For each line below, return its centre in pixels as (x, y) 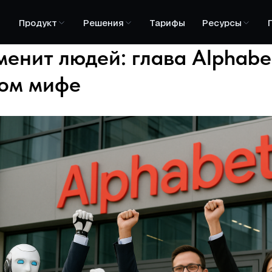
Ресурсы (222, 23)
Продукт (38, 23)
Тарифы (167, 23)
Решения (103, 23)
